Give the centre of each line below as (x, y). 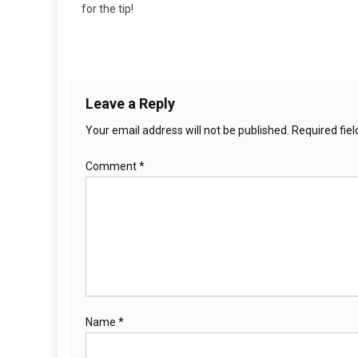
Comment (112, 167)
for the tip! (107, 9)
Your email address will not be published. (187, 131)
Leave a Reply (130, 104)
